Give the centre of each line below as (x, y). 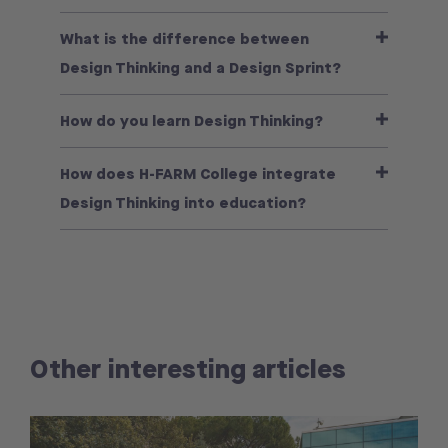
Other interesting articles (188, 368)
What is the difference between (184, 39)
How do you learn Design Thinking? (191, 121)
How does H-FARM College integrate (198, 174)
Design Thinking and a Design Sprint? (200, 68)
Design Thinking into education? (183, 203)
